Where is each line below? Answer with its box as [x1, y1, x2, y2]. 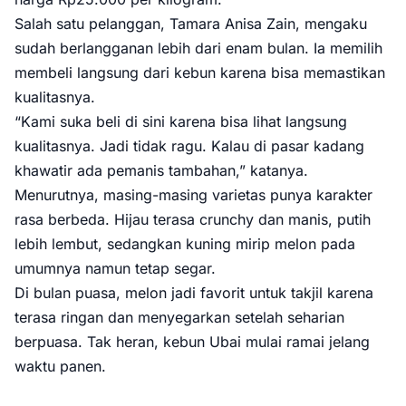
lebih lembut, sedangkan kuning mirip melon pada [14, 235, 355, 253]
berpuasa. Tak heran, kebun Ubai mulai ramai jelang [14, 333, 370, 351]
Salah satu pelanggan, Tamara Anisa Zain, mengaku [14, 14, 367, 33]
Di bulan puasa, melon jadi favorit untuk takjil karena [14, 284, 373, 302]
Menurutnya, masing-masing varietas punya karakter [14, 186, 372, 204]
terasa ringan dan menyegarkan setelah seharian [14, 308, 344, 326]
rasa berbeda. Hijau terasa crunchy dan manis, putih [14, 210, 371, 228]
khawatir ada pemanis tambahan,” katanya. [14, 161, 308, 179]
